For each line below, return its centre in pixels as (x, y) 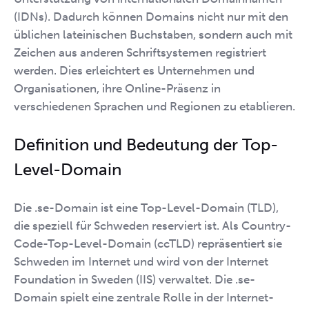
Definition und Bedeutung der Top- (146, 144)
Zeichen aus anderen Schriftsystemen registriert (140, 52)
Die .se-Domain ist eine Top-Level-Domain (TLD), (146, 208)
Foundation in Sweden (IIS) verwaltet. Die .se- (134, 279)
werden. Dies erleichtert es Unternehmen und (134, 70)
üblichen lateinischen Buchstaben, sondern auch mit (153, 34)
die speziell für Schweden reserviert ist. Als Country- (152, 226)
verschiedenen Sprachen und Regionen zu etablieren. (154, 106)
